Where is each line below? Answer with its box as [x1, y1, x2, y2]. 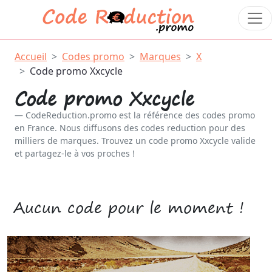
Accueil [15, 50, 47, 63]
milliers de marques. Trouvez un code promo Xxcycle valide [15, 135, 256, 146]
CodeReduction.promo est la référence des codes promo [25, 109, 255, 121]
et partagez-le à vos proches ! [15, 148, 135, 159]
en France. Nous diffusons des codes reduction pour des [15, 122, 245, 134]
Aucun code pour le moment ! [13, 194, 244, 220]
